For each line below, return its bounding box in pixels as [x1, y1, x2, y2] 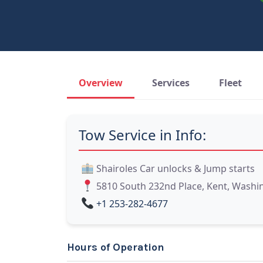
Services [152, 76, 190, 89]
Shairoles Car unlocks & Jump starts [96, 162, 255, 175]
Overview [79, 76, 123, 89]
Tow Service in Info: [79, 125, 206, 144]
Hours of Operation [67, 241, 164, 254]
